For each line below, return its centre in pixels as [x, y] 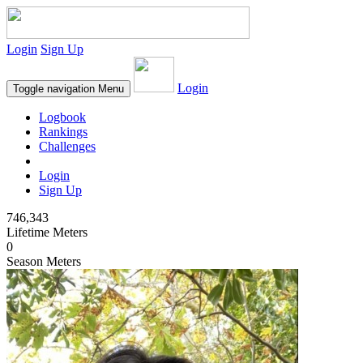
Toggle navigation [54, 89]
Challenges [67, 146]
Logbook [62, 117]
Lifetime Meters [47, 232]
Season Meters [44, 261]
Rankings [63, 132]
